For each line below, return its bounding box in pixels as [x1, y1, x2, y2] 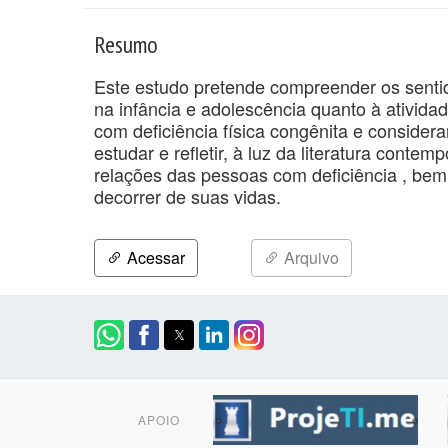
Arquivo [280, 245, 339, 269]
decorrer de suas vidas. [94, 182, 281, 209]
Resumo [94, 28, 158, 60]
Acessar [123, 245, 185, 269]
